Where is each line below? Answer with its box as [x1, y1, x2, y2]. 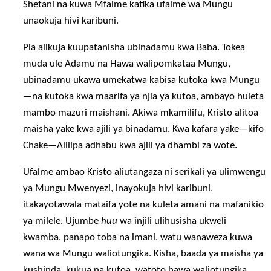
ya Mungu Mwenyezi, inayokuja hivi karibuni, [23, 183, 214, 194]
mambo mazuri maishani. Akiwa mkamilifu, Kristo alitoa [23, 107, 259, 118]
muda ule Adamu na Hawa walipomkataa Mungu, [23, 58, 231, 69]
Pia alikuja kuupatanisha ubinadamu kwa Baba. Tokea [23, 42, 246, 53]
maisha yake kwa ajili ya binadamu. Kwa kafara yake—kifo [23, 123, 264, 134]
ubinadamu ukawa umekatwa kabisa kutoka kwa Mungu [23, 74, 260, 85]
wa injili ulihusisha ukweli [117, 216, 227, 227]
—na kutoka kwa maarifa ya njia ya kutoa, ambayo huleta [23, 91, 264, 102]
